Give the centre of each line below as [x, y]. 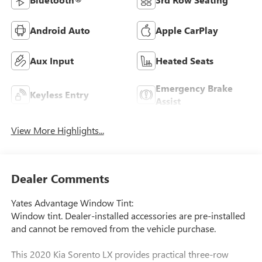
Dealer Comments [60, 178]
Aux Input [51, 61]
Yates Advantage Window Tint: [72, 202]
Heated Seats [185, 61]
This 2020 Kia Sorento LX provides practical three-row [120, 254]
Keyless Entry [59, 95]
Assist [168, 101]
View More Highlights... [57, 130]
